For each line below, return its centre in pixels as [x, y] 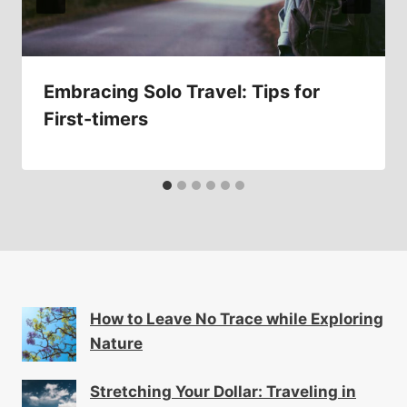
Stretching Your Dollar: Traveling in [223, 392]
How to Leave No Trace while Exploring [237, 319]
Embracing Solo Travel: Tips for [182, 91]
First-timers [96, 119]
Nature [116, 344]
